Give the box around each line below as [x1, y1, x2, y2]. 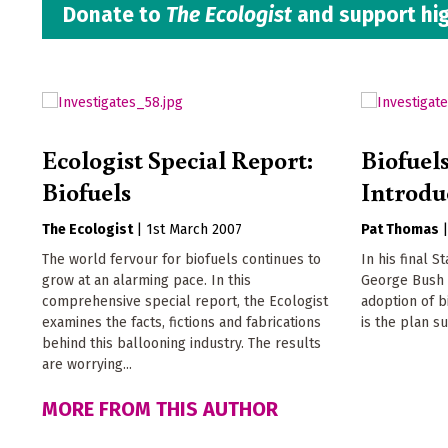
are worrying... [42, 356, 132, 374]
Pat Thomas [361, 221, 440, 239]
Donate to [63, 2, 166, 29]
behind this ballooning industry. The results [42, 335, 321, 353]
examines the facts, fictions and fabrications [42, 314, 321, 332]
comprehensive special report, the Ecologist [42, 293, 328, 311]
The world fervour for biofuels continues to [42, 251, 321, 269]
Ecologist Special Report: [42, 142, 313, 177]
